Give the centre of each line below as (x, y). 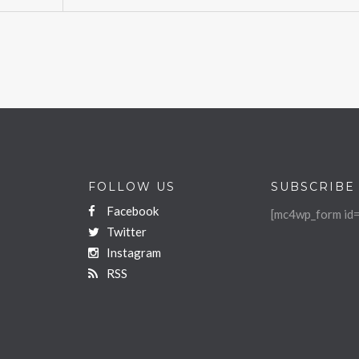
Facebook (131, 210)
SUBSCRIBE (313, 186)
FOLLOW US (132, 186)
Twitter (125, 231)
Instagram (133, 252)
